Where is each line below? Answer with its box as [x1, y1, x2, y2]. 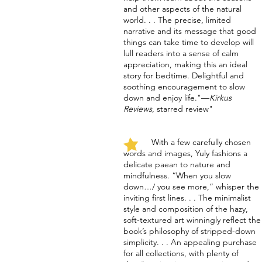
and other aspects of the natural [123, 4, 242, 14]
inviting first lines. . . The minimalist [123, 192, 251, 203]
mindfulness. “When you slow [123, 170, 231, 181]
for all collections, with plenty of [123, 248, 239, 258]
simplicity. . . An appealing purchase [123, 237, 257, 247]
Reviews [123, 104, 152, 114]
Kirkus [209, 92, 232, 103]
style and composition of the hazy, [123, 204, 248, 214]
